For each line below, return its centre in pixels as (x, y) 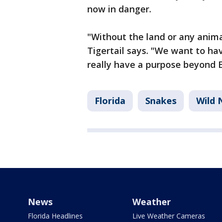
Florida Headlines (55, 216)
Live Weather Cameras (168, 216)
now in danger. (120, 9)
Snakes (161, 101)
